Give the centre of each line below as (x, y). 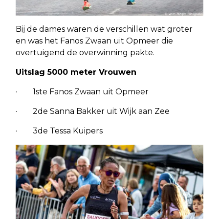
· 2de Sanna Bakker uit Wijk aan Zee (93, 111)
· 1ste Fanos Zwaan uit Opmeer (82, 91)
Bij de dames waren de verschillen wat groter (104, 29)
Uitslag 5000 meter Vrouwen (76, 72)
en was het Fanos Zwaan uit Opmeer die (94, 41)
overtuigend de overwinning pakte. (85, 52)
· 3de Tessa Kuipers (59, 131)
